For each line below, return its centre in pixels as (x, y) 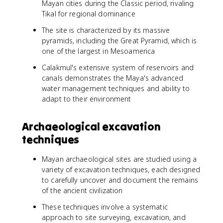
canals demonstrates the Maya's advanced (113, 78)
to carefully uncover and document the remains (120, 180)
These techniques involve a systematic (105, 207)
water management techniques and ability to (116, 88)
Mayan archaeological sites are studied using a (119, 159)
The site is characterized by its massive (106, 30)
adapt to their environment (87, 99)
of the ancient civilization (82, 190)
